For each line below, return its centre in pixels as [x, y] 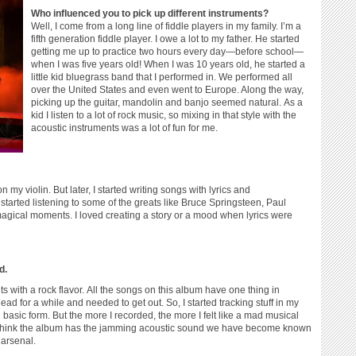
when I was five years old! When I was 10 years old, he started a [168, 64]
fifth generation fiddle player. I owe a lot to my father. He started [165, 39]
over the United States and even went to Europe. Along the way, [167, 90]
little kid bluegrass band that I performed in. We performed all [162, 77]
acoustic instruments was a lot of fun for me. [124, 128]
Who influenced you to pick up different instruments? [150, 14]
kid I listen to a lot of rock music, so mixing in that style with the [164, 115]
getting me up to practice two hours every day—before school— [167, 52]
